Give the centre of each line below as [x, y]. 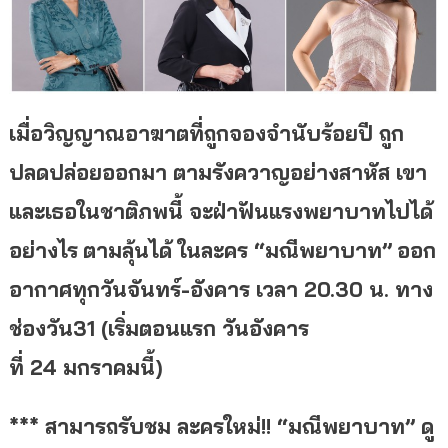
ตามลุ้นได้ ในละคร [168, 249]
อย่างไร [43, 249]
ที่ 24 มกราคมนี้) [85, 366]
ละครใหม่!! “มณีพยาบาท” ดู [302, 425]
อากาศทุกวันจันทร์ [94, 288]
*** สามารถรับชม [89, 425]
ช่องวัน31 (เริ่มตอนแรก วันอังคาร [158, 327]
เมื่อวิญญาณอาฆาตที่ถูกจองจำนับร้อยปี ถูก [206, 132]
